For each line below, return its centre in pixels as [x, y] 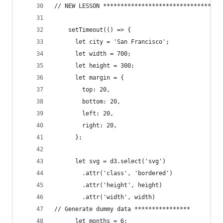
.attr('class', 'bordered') [127, 173]
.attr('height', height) [122, 185]
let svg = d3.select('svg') [110, 161]
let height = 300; [94, 66]
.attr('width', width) [119, 197]
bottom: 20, [87, 102]
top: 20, [82, 90]
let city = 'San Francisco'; [112, 42]
